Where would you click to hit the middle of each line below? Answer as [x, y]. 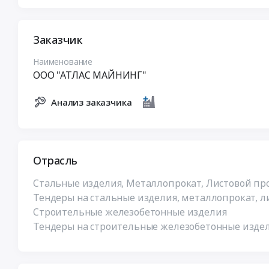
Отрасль [55, 160]
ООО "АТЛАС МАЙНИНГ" [90, 75]
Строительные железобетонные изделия [130, 212]
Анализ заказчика [92, 102]
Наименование [63, 61]
